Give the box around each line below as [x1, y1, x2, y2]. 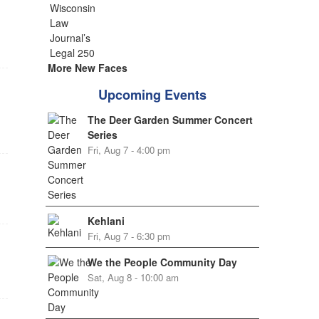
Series [87, 127, 117, 142]
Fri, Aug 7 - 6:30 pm [87, 229, 170, 243]
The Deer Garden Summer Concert [87, 113, 253, 127]
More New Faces [47, 61, 127, 75]
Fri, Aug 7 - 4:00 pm [87, 143, 170, 157]
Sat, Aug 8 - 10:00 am [87, 271, 179, 284]
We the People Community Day [87, 255, 237, 269]
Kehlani [87, 214, 125, 228]
